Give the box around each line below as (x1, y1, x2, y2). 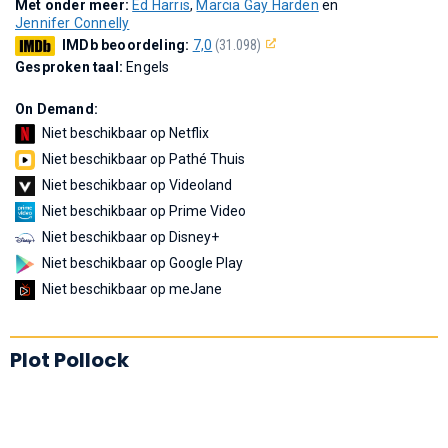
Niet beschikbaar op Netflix (42, 124, 209, 141)
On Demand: (15, 100, 98, 117)
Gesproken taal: (15, 58, 127, 75)
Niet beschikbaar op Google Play (42, 254, 243, 271)
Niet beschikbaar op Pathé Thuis (42, 150, 245, 167)
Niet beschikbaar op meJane (42, 280, 222, 297)
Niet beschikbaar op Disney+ (42, 228, 219, 245)
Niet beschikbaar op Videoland (42, 176, 232, 193)
